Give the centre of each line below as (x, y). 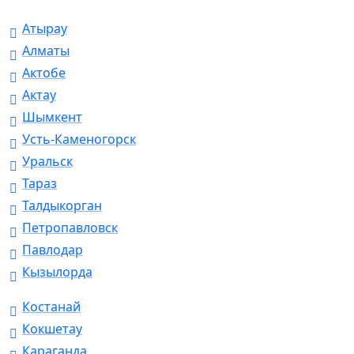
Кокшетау (52, 329)
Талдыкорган (62, 206)
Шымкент (52, 117)
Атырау (45, 29)
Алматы (46, 51)
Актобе (44, 73)
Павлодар (53, 250)
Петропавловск (70, 228)
